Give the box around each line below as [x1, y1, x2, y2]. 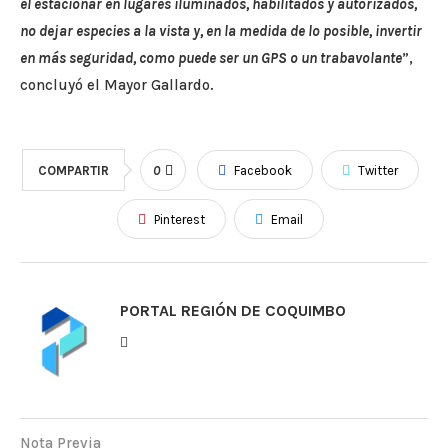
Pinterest [153, 212, 205, 228]
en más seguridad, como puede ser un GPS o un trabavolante [20, 49, 402, 68]
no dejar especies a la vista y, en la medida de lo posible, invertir [20, 22, 422, 41]
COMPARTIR [37, 163, 109, 179]
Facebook [233, 163, 292, 179]
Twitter [357, 163, 398, 179]
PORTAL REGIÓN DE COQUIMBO [120, 301, 346, 321]
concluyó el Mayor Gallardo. [20, 76, 214, 95]
